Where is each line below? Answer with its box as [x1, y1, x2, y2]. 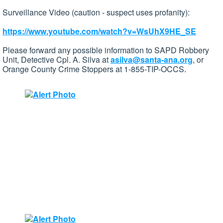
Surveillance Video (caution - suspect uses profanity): [2, 6, 190, 18]
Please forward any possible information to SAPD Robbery [2, 44, 209, 56]
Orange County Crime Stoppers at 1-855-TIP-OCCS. [2, 63, 186, 75]
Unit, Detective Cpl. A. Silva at [2, 54, 111, 66]
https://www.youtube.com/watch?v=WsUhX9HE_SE [2, 25, 196, 37]
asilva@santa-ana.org [111, 54, 193, 66]
